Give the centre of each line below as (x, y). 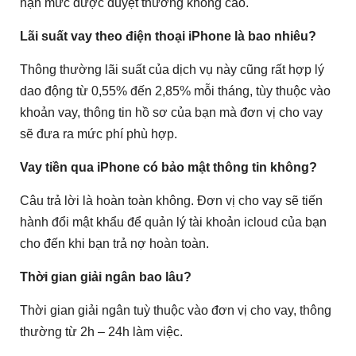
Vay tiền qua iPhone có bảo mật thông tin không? (168, 168)
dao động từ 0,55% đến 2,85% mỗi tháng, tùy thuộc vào (175, 91)
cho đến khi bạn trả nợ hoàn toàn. (114, 244)
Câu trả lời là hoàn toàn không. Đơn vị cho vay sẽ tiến (171, 201)
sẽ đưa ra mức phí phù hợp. (99, 134)
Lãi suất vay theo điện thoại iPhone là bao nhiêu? (168, 37)
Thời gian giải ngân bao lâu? (106, 277)
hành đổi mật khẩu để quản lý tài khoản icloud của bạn (173, 222)
